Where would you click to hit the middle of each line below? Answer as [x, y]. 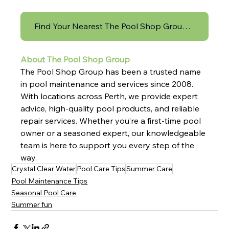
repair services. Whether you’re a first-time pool [112, 121]
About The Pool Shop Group [75, 60]
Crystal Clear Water [44, 169]
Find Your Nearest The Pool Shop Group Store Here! [187, 26]
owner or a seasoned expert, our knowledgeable [114, 133]
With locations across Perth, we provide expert [110, 96]
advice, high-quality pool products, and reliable [111, 109]
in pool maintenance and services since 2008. [108, 84]
